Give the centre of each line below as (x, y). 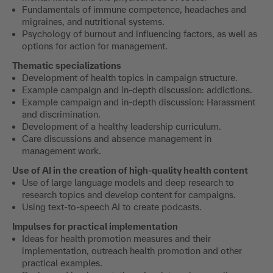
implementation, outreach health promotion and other (132, 250)
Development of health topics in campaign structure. (130, 77)
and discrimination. (61, 114)
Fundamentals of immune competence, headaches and (134, 9)
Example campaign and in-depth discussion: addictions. (137, 90)
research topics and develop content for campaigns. (130, 194)
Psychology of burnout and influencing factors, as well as (140, 34)
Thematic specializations (67, 65)
